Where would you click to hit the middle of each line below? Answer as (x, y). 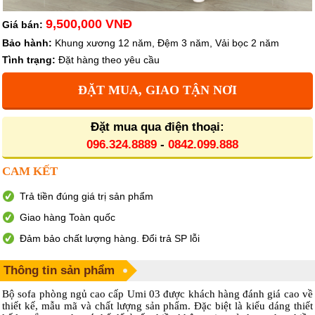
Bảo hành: (27, 43)
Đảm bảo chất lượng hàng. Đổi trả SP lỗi (110, 238)
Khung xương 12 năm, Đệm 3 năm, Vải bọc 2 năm (166, 43)
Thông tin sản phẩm (59, 270)
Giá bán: (22, 24)
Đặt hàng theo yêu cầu (108, 59)
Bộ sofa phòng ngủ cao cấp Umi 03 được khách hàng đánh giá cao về (157, 294)
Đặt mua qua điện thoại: (157, 127)
